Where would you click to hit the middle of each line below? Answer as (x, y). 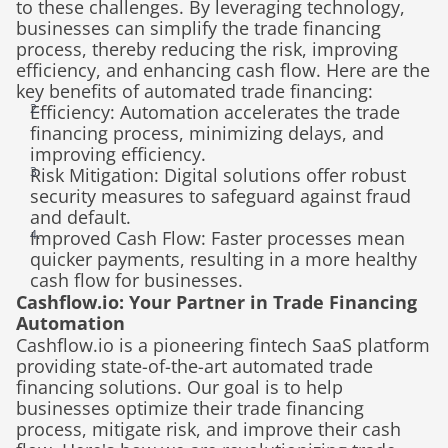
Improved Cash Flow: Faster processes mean (217, 238)
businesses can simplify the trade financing (198, 28)
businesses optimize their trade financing (190, 408)
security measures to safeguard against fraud (220, 196)
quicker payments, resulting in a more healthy (223, 259)
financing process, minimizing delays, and (207, 133)
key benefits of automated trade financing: (194, 91)
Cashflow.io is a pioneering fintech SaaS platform (223, 345)
